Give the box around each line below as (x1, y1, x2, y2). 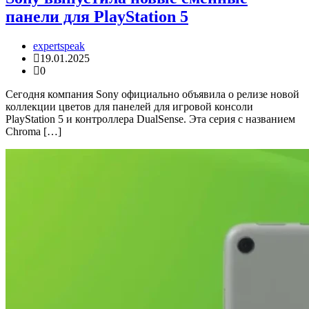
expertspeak (33, 40, 85, 52)
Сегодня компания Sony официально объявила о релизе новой (6, 88, 299, 101)
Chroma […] (6, 126, 61, 138)
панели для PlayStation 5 (6, 8, 188, 26)
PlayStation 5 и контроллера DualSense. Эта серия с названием (6, 113, 295, 126)
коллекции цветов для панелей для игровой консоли (6, 101, 253, 113)
